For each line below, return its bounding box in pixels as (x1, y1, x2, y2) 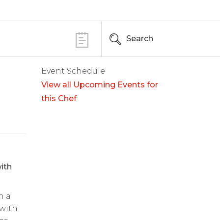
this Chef (41, 94, 77, 103)
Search (126, 34, 153, 43)
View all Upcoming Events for (41, 80, 158, 89)
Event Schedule (41, 66, 105, 76)
